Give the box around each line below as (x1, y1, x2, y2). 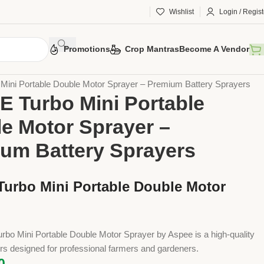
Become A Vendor (179, 44, 249, 54)
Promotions (64, 44, 110, 54)
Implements (27, 65, 73, 75)
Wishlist (169, 8, 194, 16)
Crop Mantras (125, 44, 179, 54)
